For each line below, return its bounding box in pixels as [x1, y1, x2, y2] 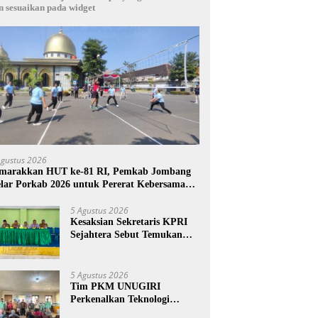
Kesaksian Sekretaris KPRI [70, 216, 188, 228]
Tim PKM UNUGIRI [70, 281, 161, 292]
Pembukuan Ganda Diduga [70, 242, 190, 253]
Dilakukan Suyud [70, 255, 147, 266]
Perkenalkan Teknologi [70, 294, 170, 305]
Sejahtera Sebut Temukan [70, 229, 183, 241]
